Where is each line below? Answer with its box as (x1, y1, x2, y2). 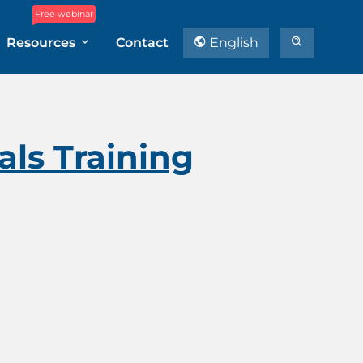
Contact (116, 35, 169, 50)
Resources (6, 35, 79, 50)
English (207, 35, 258, 50)
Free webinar (35, 8, 93, 19)
